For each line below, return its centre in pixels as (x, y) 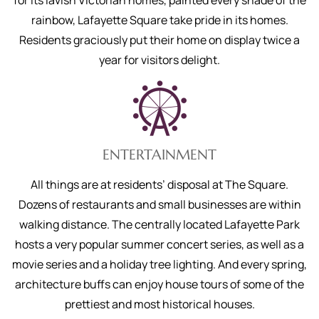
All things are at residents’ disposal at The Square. (159, 184)
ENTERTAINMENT (159, 155)
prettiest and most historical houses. (159, 304)
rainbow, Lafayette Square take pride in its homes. (159, 20)
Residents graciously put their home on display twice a (159, 40)
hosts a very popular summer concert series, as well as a (159, 244)
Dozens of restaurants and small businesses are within (159, 204)
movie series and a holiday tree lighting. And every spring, (159, 264)
